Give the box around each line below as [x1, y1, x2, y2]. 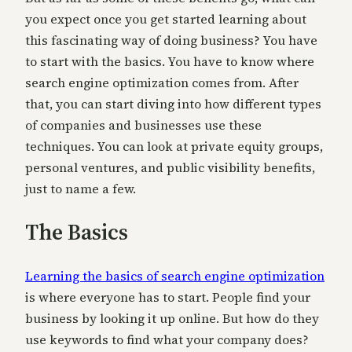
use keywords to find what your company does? [25, 330, 309, 348]
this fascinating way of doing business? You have [25, 31, 317, 49]
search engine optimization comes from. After [25, 74, 299, 92]
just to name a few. [25, 180, 136, 198]
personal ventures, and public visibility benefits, [25, 159, 315, 177]
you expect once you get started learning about [25, 10, 306, 28]
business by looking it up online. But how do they [25, 309, 319, 327]
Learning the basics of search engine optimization [25, 266, 324, 284]
